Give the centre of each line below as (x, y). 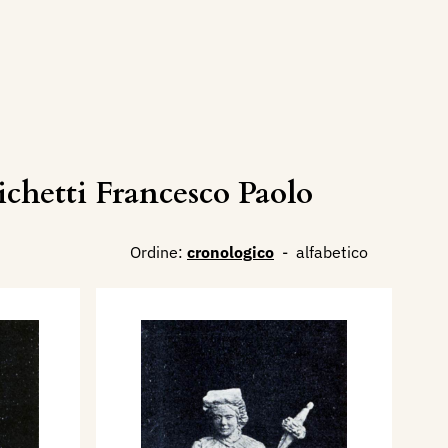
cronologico (230, 252)
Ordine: (156, 252)
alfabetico (332, 252)
